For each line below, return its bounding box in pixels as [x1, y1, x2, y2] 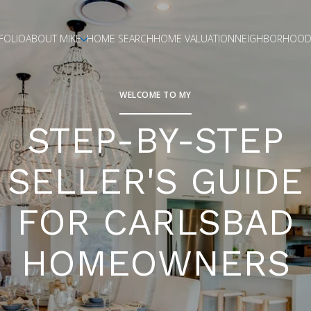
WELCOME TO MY [119, 89, 192, 101]
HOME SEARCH [87, 32, 153, 45]
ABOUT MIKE [26, 32, 81, 45]
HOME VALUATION [153, 32, 235, 45]
